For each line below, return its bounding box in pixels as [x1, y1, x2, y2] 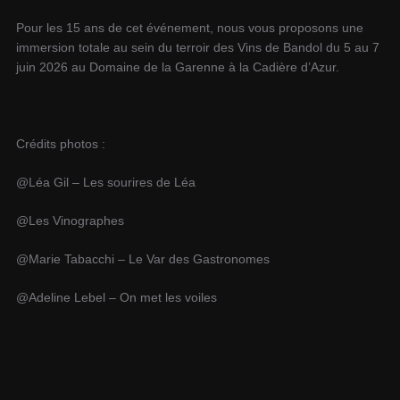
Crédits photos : [15, 137, 105, 151]
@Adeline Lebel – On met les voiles [15, 290, 217, 304]
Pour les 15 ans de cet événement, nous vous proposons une [15, 21, 363, 35]
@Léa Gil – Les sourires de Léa [15, 175, 196, 189]
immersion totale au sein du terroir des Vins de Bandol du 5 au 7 [15, 40, 379, 54]
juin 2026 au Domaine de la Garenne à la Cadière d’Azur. [15, 60, 339, 74]
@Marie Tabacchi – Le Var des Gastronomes [15, 252, 270, 266]
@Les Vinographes [15, 213, 124, 228]
